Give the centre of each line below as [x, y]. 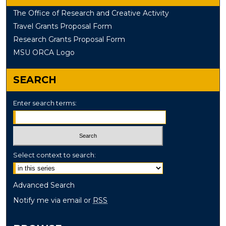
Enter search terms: [45, 103]
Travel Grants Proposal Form [63, 26]
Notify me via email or [53, 200]
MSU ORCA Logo [44, 53]
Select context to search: [55, 155]
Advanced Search [44, 185]
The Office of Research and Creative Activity [91, 13]
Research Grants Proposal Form [69, 40]
